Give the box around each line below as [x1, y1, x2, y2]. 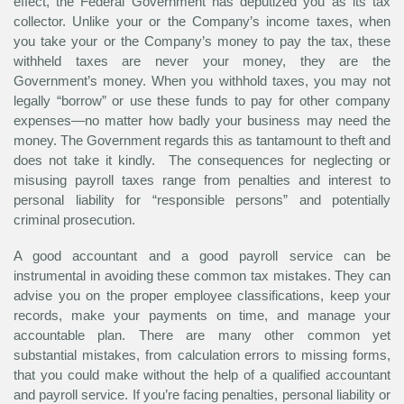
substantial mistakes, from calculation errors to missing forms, [14, 347, 390, 363]
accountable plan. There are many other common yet [14, 327, 390, 344]
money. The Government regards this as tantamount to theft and [14, 133, 390, 149]
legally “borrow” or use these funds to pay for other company [14, 93, 390, 109]
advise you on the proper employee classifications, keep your [14, 288, 390, 304]
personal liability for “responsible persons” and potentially [14, 192, 390, 208]
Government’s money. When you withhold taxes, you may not [14, 73, 390, 89]
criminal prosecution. [14, 212, 135, 228]
